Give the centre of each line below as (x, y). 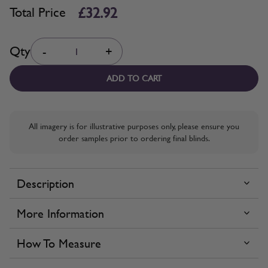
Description (45, 183)
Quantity (26, 44)
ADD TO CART (134, 78)
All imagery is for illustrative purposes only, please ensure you (134, 126)
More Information (60, 213)
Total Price (38, 13)
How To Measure (59, 243)
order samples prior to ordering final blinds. (134, 138)
